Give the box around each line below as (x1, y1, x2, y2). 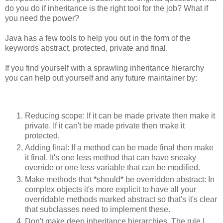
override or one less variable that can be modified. (25, 163, 200, 172)
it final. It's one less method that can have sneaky (25, 153, 196, 162)
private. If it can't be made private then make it (25, 121, 185, 130)
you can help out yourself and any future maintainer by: (5, 73, 197, 82)
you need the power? (5, 13, 79, 22)
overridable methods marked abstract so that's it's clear (25, 195, 217, 204)
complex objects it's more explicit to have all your (25, 185, 196, 194)
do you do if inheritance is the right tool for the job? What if (5, 3, 208, 12)
